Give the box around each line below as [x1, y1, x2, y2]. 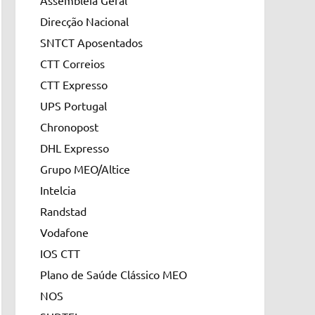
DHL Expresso [39, 141, 109, 155]
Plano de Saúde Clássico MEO [39, 267, 187, 281]
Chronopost [39, 120, 98, 134]
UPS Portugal [39, 98, 107, 112]
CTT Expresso [39, 77, 108, 91]
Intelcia [39, 183, 76, 197]
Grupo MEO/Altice [39, 162, 130, 176]
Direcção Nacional [39, 14, 129, 28]
